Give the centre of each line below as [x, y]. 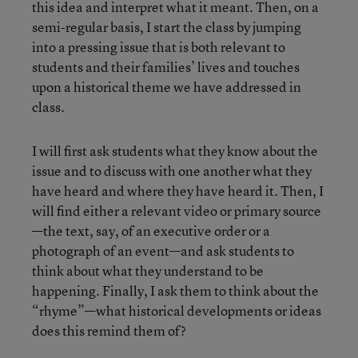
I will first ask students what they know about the [175, 150]
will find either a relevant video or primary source [177, 210]
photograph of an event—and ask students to [163, 250]
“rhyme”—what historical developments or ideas [177, 310]
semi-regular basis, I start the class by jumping [167, 26]
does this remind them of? [109, 330]
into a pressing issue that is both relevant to [159, 46]
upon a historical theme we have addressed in [167, 86]
